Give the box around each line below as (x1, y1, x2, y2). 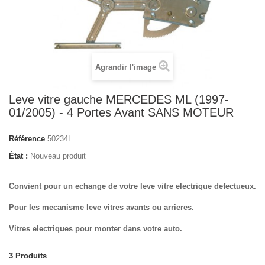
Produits (15, 251, 47, 260)
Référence (9, 134, 45, 143)
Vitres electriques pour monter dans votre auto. (9, 224, 182, 233)
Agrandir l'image (95, 63, 156, 72)
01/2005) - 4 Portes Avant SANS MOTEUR (9, 106, 234, 119)
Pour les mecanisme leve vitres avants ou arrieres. (9, 203, 194, 212)
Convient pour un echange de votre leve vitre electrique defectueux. (9, 182, 256, 190)
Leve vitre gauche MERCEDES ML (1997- (9, 93, 229, 106)
